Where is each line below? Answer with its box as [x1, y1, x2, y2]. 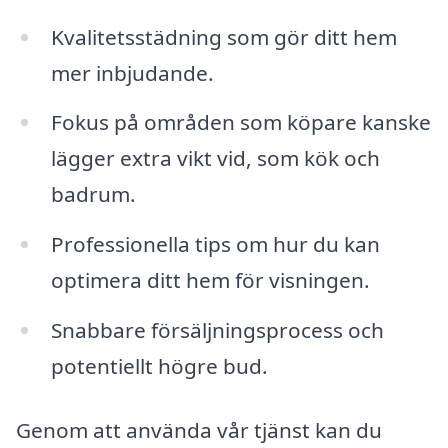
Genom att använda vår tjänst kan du [16, 415, 382, 444]
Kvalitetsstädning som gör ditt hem [50, 22, 397, 51]
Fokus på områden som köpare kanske [50, 108, 431, 137]
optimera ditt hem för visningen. [50, 266, 370, 295]
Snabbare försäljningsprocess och [50, 316, 384, 345]
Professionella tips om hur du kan [50, 230, 380, 259]
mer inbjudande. [50, 58, 214, 87]
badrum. [50, 180, 136, 209]
